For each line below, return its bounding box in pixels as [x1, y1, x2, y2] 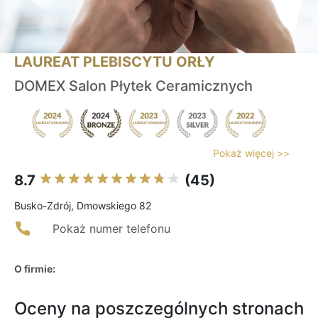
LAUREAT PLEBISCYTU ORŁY [14, 53, 214, 71]
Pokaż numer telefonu [53, 221, 170, 236]
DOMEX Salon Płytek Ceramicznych [14, 77, 253, 95]
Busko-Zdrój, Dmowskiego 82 [14, 199, 151, 212]
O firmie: [14, 263, 55, 275]
